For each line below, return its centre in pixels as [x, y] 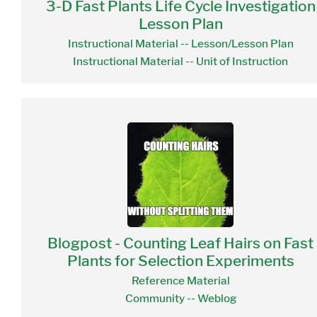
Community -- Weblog [180, 299]
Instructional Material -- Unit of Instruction [180, 62]
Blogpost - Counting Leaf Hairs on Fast [180, 243]
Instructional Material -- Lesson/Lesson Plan [180, 44]
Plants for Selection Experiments [180, 261]
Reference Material [180, 281]
